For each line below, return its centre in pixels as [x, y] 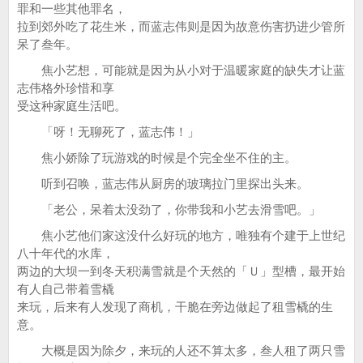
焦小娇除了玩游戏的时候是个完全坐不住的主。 [157, 158]
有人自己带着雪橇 [66, 289]
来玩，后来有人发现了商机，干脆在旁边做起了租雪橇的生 [175, 307]
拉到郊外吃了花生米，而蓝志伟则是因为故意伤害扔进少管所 [181, 26]
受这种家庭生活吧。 [72, 106]
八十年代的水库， [66, 253]
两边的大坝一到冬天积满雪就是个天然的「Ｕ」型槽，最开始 [181, 271]
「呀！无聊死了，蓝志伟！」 [108, 132]
